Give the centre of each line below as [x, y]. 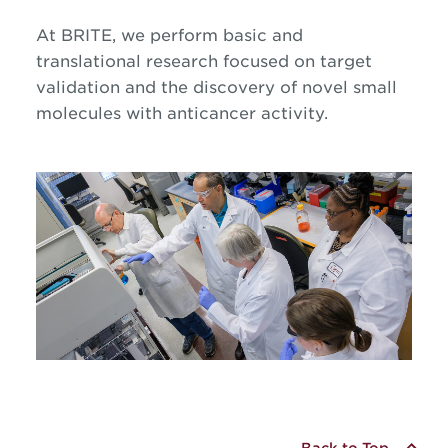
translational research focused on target [203, 61]
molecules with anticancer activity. [181, 113]
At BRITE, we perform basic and [169, 35]
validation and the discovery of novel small [216, 87]
